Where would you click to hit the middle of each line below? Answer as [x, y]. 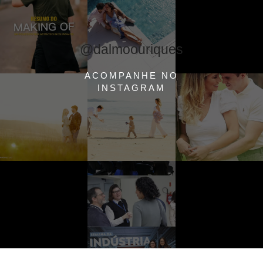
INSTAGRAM [131, 87]
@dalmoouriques [131, 49]
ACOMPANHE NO [131, 75]
